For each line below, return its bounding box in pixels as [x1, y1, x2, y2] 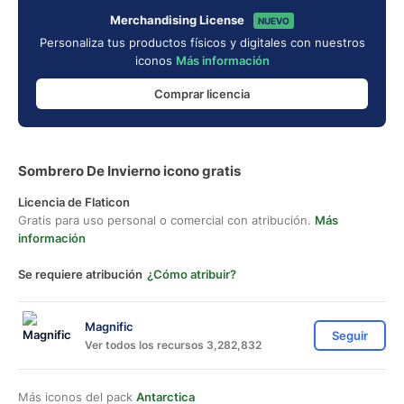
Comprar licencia [154, 86, 250, 101]
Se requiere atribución [18, 267, 142, 281]
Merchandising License [110, 13, 244, 27]
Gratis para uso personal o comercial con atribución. [18, 213, 315, 227]
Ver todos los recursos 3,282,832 [85, 337, 262, 352]
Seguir [332, 328, 368, 343]
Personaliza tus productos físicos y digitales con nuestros [39, 35, 365, 50]
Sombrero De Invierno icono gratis [18, 162, 241, 179]
